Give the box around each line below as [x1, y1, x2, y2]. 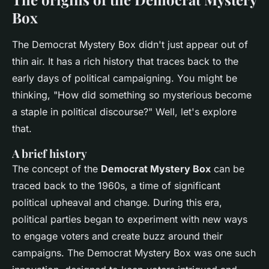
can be [211, 163, 244, 175]
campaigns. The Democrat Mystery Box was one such [12, 247, 256, 259]
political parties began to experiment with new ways [12, 213, 247, 226]
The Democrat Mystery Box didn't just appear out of [12, 38, 248, 51]
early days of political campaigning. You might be [12, 72, 237, 85]
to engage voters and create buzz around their [12, 230, 223, 243]
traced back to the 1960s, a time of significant [12, 180, 220, 192]
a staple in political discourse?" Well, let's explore [12, 106, 237, 118]
